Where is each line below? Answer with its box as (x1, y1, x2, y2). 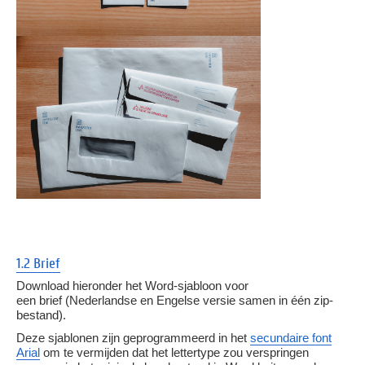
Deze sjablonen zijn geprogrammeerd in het (16, 331, 250, 345)
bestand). (16, 307, 66, 322)
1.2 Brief (16, 253, 60, 272)
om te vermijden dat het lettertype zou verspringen (40, 345, 309, 360)
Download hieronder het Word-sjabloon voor (16, 278, 248, 292)
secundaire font (250, 331, 332, 345)
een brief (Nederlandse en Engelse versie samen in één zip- (16, 292, 333, 307)
